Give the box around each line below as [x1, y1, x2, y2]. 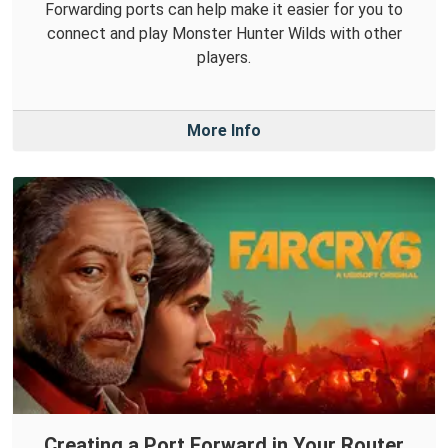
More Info [187, 121, 261, 141]
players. [197, 48, 251, 68]
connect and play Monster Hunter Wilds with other [46, 24, 402, 44]
